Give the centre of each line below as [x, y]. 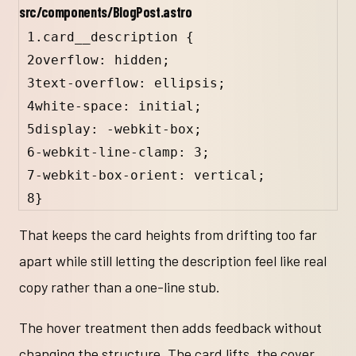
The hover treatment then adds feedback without [170, 328]
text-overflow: [95, 83]
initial [166, 106]
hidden [138, 60]
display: [71, 129]
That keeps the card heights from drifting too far [168, 235]
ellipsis [186, 83]
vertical [226, 175]
